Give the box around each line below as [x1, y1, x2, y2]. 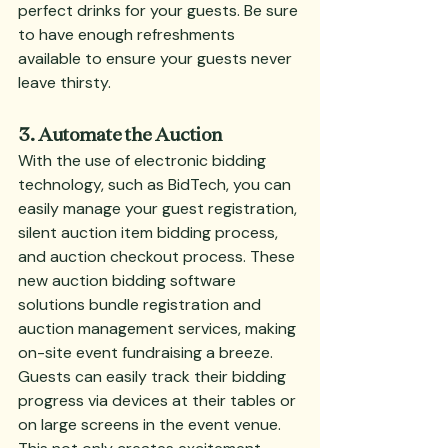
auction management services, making [18, 318, 300, 339]
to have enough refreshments [18, 24, 239, 45]
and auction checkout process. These [18, 246, 299, 267]
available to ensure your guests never [18, 48, 296, 69]
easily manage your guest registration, [18, 198, 301, 219]
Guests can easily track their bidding [18, 366, 290, 387]
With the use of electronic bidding [18, 150, 270, 171]
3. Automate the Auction [18, 121, 222, 145]
